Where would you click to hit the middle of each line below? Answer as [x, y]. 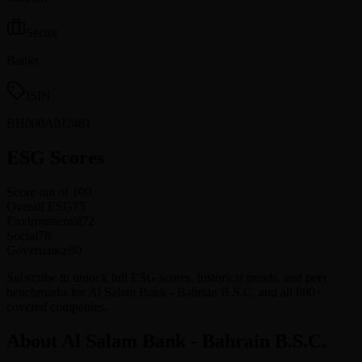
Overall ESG [40, 206]
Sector [42, 32]
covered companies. [57, 306]
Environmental [44, 221]
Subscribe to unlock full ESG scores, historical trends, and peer [167, 277]
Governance [38, 250]
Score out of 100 [49, 192]
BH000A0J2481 [49, 123]
